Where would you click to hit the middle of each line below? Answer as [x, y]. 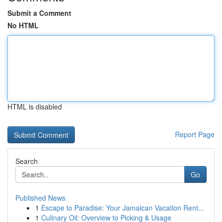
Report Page [195, 134]
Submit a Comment [39, 13]
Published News [40, 198]
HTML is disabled [35, 107]
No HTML [23, 25]
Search [27, 161]
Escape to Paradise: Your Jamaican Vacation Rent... [123, 208]
